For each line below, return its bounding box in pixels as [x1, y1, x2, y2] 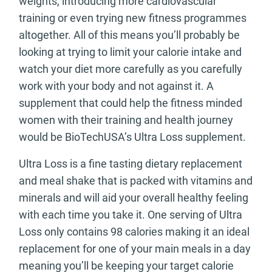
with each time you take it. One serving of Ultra [19, 208, 242, 222]
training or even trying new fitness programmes [19, 12, 246, 25]
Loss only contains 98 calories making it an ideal [19, 225, 250, 239]
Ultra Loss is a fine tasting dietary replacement [19, 157, 242, 171]
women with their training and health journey [19, 114, 233, 127]
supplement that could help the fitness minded [19, 97, 242, 110]
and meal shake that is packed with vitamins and [19, 174, 253, 188]
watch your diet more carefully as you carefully [19, 63, 242, 76]
